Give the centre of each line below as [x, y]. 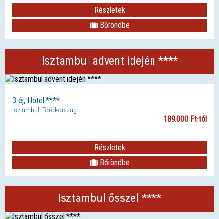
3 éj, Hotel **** [36, 100]
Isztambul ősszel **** [109, 198]
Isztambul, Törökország [44, 110]
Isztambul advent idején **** [109, 60]
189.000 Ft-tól [185, 119]
